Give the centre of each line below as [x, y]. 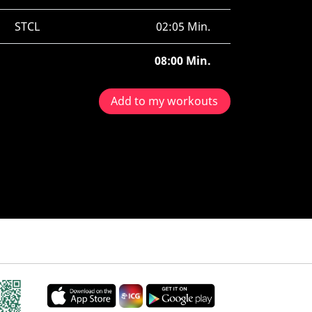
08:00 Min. [183, 61]
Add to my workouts [165, 101]
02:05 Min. [183, 26]
